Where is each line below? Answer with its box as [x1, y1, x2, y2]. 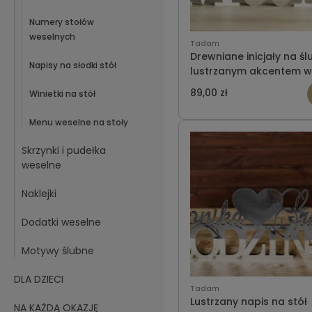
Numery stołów [29, 16, 94, 28]
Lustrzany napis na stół [190, 295, 307, 309]
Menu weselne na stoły [29, 116, 128, 128]
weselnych [29, 31, 75, 42]
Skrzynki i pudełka [22, 143, 106, 157]
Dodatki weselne [22, 215, 101, 229]
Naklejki [22, 187, 56, 201]
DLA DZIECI [14, 272, 63, 286]
